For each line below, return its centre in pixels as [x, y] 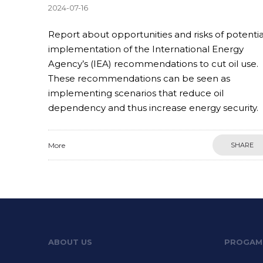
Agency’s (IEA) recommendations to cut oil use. [153, 64]
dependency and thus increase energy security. [153, 108]
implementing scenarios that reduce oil [136, 93]
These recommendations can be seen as [139, 78]
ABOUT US [70, 242]
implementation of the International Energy [146, 49]
